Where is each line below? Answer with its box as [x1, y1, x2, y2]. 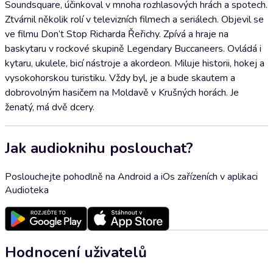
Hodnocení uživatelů [5, 242, 147, 262]
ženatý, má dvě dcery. [5, 101, 94, 114]
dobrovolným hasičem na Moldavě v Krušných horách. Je [5, 86, 239, 99]
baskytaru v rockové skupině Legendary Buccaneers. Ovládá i [5, 42, 261, 55]
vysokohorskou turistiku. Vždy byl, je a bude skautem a [5, 71, 235, 85]
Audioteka [5, 183, 49, 197]
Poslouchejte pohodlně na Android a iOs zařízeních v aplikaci [5, 169, 258, 183]
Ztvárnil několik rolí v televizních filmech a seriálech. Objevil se [5, 13, 264, 26]
